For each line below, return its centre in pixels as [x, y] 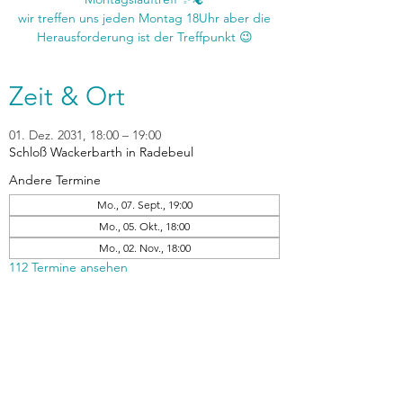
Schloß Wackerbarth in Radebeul [101, 152]
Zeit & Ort [67, 96]
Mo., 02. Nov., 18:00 [144, 248]
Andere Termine [55, 180]
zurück [145, 382]
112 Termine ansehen [68, 267]
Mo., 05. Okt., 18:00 [144, 226]
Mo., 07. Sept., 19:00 [144, 205]
